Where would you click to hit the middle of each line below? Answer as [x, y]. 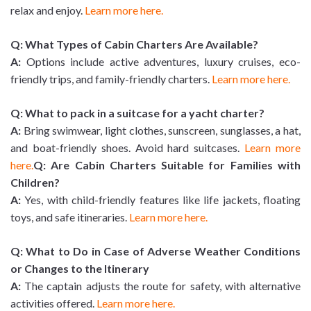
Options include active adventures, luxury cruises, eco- [163, 62]
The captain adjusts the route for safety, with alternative [161, 286]
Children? [35, 183]
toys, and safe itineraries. [70, 217]
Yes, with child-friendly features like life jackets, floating [161, 200]
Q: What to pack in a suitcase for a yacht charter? [137, 113]
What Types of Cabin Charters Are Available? [142, 44]
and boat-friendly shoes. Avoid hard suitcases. [128, 148]
